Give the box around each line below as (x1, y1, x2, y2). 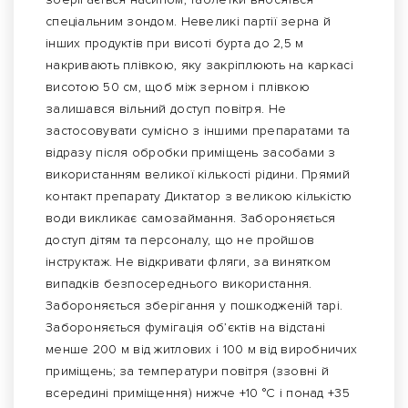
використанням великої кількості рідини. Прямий (46, 167, 350, 183)
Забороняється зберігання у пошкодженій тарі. (46, 298, 343, 314)
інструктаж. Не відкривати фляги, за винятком (46, 254, 331, 270)
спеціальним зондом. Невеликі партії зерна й (46, 14, 331, 30)
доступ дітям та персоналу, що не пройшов (46, 232, 315, 249)
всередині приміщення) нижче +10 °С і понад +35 (46, 385, 350, 402)
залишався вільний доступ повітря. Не (46, 101, 287, 117)
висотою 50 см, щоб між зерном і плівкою (46, 79, 310, 96)
